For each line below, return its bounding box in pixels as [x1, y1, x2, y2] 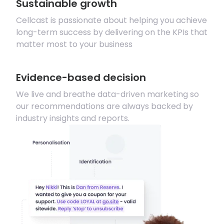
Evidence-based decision [15, 70, 146, 85]
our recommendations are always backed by [15, 100, 193, 112]
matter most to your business [15, 38, 132, 50]
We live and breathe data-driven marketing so [15, 88, 199, 100]
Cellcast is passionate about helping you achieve [15, 14, 207, 26]
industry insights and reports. [15, 112, 129, 124]
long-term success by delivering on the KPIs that [15, 26, 207, 38]
